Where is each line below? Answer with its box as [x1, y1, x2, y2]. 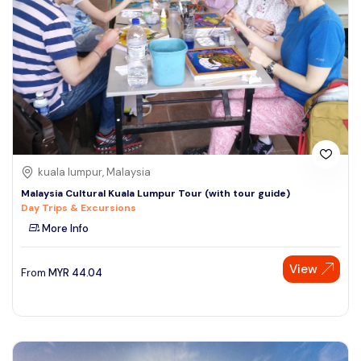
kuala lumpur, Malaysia [38, 164, 151, 179]
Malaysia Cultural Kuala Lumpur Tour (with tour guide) [21, 186, 290, 200]
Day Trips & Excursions [21, 201, 136, 214]
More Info [39, 221, 89, 235]
